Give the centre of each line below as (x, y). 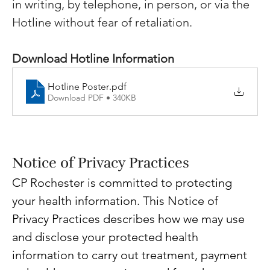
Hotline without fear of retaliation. (102, 23)
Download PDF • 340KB (92, 97)
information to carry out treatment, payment (131, 255)
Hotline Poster (79, 86)
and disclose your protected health (107, 237)
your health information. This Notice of (117, 201)
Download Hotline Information (93, 59)
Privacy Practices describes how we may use (130, 219)
